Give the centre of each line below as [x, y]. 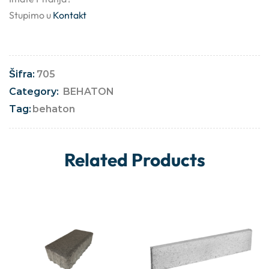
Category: [35, 92]
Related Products [134, 160]
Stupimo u [31, 15]
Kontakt [70, 15]
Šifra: [22, 74]
